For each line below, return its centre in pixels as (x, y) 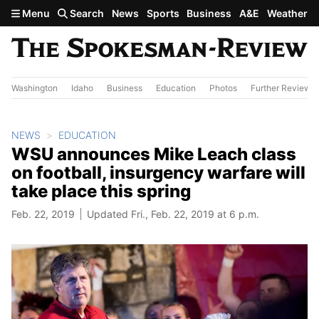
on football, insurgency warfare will (158, 172)
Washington (35, 88)
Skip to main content (62, 12)
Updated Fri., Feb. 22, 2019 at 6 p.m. (173, 214)
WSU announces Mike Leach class (154, 154)
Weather (287, 13)
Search (86, 13)
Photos (223, 88)
